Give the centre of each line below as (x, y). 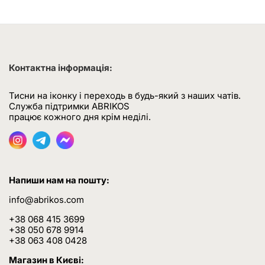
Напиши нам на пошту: (59, 180)
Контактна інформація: (61, 68)
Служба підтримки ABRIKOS (70, 106)
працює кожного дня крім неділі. (80, 117)
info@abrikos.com (46, 200)
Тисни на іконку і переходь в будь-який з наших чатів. (125, 96)
